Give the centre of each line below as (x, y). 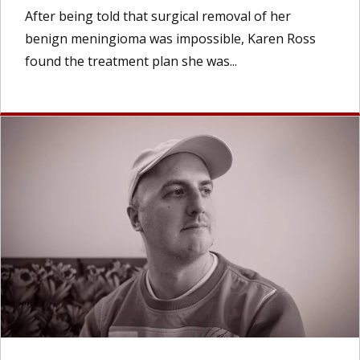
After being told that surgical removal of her (158, 16)
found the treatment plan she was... (131, 61)
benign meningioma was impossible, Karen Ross (170, 39)
